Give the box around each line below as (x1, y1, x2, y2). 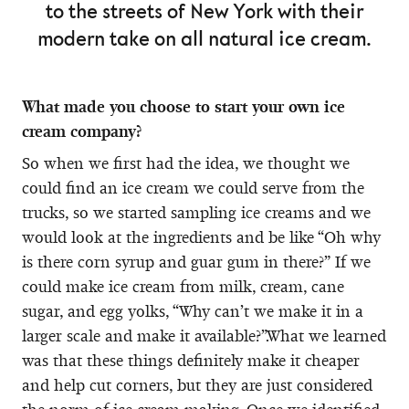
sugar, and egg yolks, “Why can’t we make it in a (22, 300, 363, 321)
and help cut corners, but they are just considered (22, 374, 372, 395)
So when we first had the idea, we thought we (22, 152, 350, 173)
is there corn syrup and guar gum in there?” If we (22, 251, 371, 272)
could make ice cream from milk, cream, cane (22, 276, 344, 297)
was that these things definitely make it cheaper (22, 350, 360, 371)
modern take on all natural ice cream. (37, 26, 372, 53)
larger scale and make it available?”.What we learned (22, 325, 386, 346)
